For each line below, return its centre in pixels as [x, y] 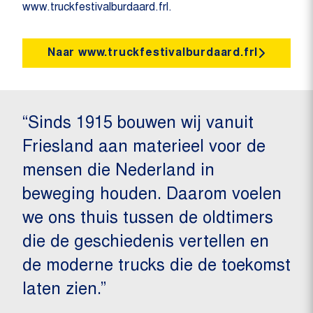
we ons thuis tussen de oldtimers [148, 219]
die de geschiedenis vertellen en [146, 243]
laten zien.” [64, 290]
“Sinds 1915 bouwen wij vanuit [138, 124]
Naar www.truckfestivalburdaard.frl [153, 53]
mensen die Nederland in [118, 172]
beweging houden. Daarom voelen [152, 195]
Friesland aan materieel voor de [144, 148]
